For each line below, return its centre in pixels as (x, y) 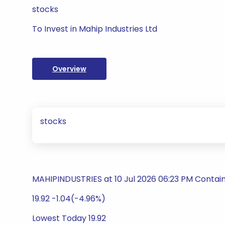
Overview (69, 69)
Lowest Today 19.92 (69, 218)
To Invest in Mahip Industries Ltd (95, 29)
